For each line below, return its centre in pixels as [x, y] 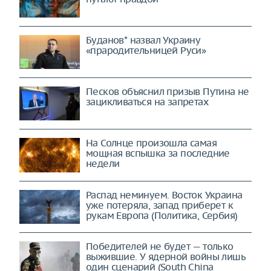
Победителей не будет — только [160, 247]
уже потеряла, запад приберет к [159, 205]
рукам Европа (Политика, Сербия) [162, 215]
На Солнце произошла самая [151, 143]
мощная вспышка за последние [158, 153]
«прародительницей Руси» [146, 50]
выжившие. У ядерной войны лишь [165, 257]
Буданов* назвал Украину [143, 40]
